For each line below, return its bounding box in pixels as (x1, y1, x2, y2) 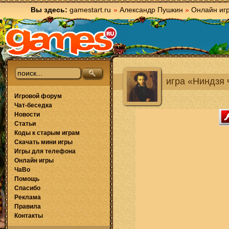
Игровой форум (14, 93, 62, 100)
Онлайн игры (14, 157, 54, 164)
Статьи (14, 120, 36, 127)
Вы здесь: (31, 6, 67, 14)
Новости (14, 111, 40, 118)
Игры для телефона (14, 148, 76, 155)
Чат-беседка (14, 102, 52, 109)
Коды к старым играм (14, 129, 80, 136)
